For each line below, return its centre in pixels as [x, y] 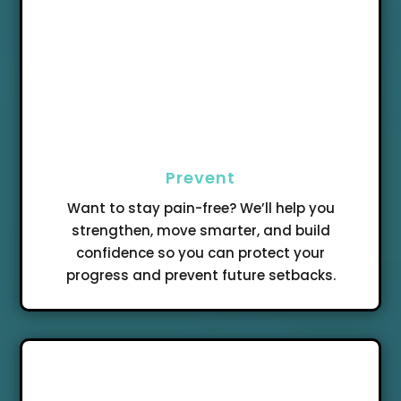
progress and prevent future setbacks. [200, 275]
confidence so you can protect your [200, 252]
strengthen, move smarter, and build [200, 230]
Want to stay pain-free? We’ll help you [200, 208]
